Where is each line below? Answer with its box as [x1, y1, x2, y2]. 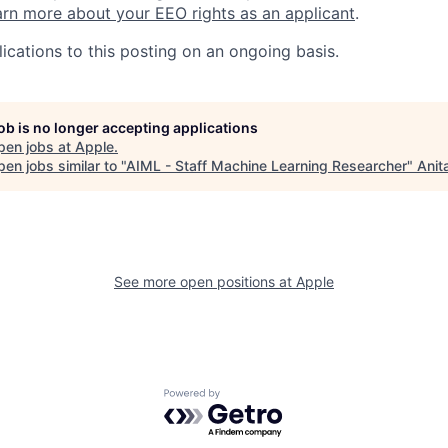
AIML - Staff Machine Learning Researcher [126, 157, 407, 175]
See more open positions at [114, 273, 296, 291]
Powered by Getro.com [163, 388, 339, 409]
